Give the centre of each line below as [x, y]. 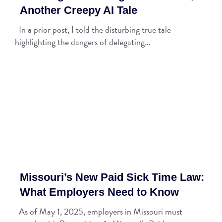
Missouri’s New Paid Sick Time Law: [112, 177]
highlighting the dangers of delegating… [83, 42]
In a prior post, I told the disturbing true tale [93, 30]
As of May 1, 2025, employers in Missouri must [99, 211]
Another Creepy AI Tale [79, 10]
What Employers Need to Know [99, 192]
